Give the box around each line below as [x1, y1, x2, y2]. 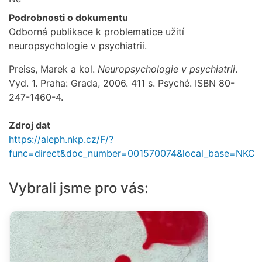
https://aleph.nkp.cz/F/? [9, 133, 113, 146]
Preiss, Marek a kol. [9, 63, 98, 75]
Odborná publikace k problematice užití [9, 26, 184, 38]
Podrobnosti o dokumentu [9, 12, 128, 24]
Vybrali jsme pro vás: [9, 180, 149, 197]
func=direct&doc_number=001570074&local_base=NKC [9, 147, 255, 160]
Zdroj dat [9, 119, 50, 132]
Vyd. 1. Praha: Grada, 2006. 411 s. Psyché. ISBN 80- [9, 77, 235, 89]
